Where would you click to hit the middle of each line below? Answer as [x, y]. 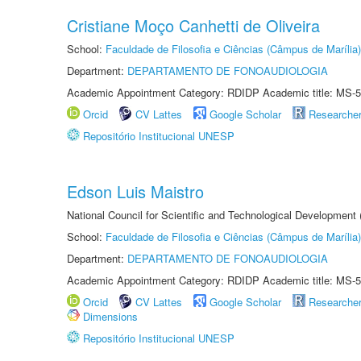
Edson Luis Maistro [135, 191]
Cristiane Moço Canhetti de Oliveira [193, 25]
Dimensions [110, 316]
